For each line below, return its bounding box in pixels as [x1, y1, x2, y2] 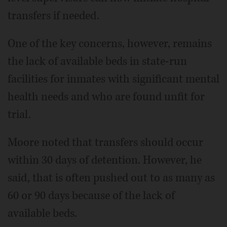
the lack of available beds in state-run [8, 54, 187, 69]
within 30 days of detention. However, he [8, 153, 202, 168]
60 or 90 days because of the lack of [8, 188, 175, 204]
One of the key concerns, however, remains [8, 36, 212, 52]
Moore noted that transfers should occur [8, 135, 203, 150]
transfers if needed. [8, 8, 99, 24]
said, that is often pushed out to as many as [8, 170, 215, 186]
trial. [8, 107, 31, 123]
